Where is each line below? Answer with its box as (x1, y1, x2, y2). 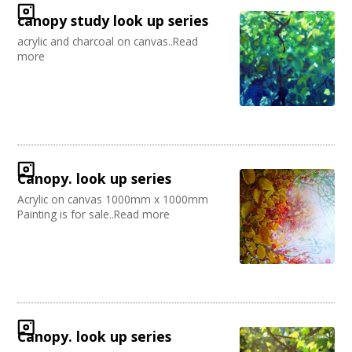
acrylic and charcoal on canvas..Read (17, 34, 199, 49)
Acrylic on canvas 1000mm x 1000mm (17, 192, 209, 207)
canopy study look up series (17, 11, 209, 31)
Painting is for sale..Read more (17, 207, 170, 222)
